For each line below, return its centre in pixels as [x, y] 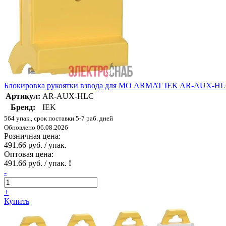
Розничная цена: [32, 136]
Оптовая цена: [29, 154]
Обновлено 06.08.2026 [36, 128]
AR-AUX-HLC [68, 96]
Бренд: [23, 107]
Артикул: [23, 96]
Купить [17, 201]
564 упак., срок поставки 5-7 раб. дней [59, 119]
